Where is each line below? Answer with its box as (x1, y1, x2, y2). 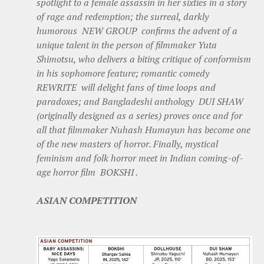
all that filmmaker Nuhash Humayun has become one (37, 123, 250, 136)
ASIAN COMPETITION (37, 193, 137, 207)
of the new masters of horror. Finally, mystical (37, 137, 218, 150)
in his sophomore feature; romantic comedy (37, 66, 212, 80)
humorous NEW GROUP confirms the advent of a (37, 24, 237, 37)
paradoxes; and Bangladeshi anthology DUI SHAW (37, 94, 246, 108)
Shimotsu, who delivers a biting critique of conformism (37, 52, 251, 65)
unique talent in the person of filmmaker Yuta (37, 38, 217, 51)
